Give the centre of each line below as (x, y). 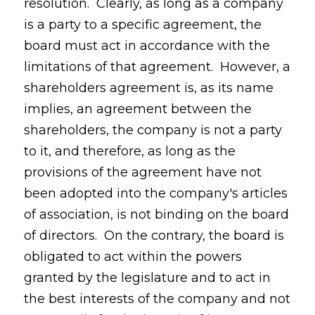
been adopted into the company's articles (155, 193)
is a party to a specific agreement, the (142, 25)
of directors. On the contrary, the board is (154, 236)
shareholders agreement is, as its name (148, 88)
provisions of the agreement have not (142, 172)
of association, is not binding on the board (156, 214)
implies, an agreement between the (137, 109)
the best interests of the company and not (157, 299)
